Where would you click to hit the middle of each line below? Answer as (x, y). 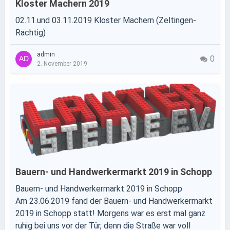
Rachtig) (31, 33)
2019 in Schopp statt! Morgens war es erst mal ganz (110, 213)
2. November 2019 (62, 64)
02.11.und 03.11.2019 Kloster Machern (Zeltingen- (106, 20)
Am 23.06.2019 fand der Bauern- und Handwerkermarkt (114, 201)
